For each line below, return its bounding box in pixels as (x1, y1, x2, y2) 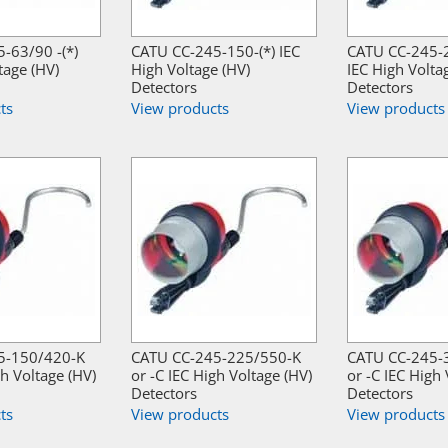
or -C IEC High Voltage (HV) (131, 365, 312, 386)
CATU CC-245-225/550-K (131, 347, 301, 368)
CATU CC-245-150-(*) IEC (131, 41, 300, 62)
